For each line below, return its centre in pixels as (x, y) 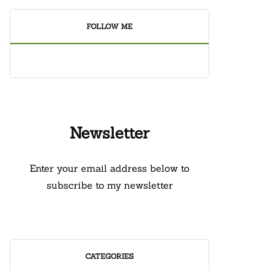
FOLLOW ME (109, 26)
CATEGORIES (109, 256)
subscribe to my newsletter (109, 185)
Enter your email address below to (109, 168)
